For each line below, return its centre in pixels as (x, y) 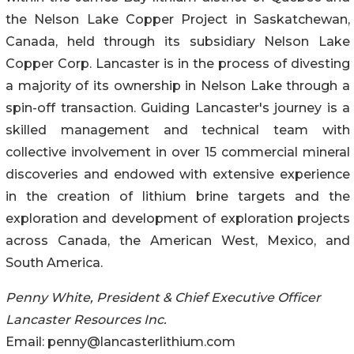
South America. (54, 262)
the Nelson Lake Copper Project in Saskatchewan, (178, 19)
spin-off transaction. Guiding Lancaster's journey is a (178, 107)
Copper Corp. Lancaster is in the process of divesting (178, 63)
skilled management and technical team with (178, 130)
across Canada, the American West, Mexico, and (178, 240)
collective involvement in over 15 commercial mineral (178, 152)
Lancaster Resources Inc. (86, 319)
